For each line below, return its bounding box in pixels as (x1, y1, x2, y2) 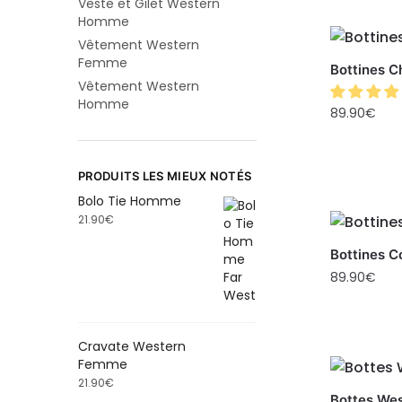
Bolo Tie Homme (78, 192, 181, 211)
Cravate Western (78, 336, 186, 355)
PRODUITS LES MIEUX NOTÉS (78, 169, 252, 184)
